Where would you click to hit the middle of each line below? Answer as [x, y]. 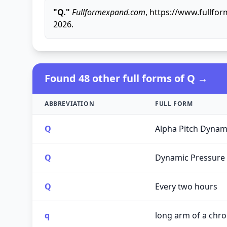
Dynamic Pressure [190, 158]
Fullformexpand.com [109, 12]
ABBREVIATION [70, 104]
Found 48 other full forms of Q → [126, 78]
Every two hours [186, 186]
